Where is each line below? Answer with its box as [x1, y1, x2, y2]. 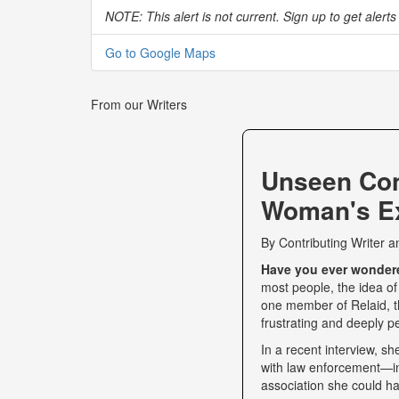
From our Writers [91, 94, 187, 113]
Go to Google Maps [105, 43, 216, 61]
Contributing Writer [279, 232, 385, 251]
